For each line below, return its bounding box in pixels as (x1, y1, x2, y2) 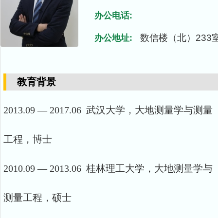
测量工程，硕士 (3, 192, 72, 203)
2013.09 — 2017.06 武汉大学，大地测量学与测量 (3, 105, 213, 115)
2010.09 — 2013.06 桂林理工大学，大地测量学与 (3, 163, 213, 174)
